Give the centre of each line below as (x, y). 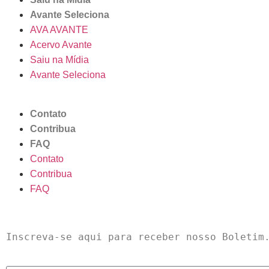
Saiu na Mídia (59, 60)
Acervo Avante (61, 45)
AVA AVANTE (59, 30)
